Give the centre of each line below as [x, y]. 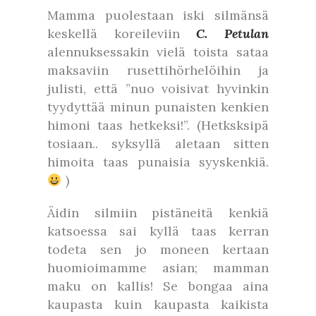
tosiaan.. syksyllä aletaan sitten [158, 144]
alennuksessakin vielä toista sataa [158, 52]
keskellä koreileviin [122, 34]
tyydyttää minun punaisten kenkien [158, 107]
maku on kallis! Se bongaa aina [158, 286]
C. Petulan [233, 34]
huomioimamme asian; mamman [158, 268]
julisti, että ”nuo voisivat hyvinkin [158, 89]
